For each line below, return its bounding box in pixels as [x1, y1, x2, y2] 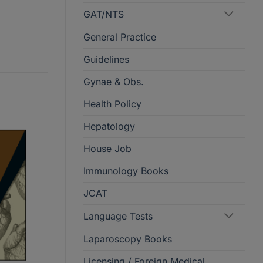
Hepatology [83, 120, 135, 133]
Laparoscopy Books [83, 232, 172, 245]
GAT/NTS [83, 8, 124, 21]
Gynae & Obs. [83, 76, 144, 88]
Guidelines [83, 53, 129, 66]
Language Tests [83, 210, 153, 222]
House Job [83, 143, 131, 155]
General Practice [83, 31, 156, 43]
